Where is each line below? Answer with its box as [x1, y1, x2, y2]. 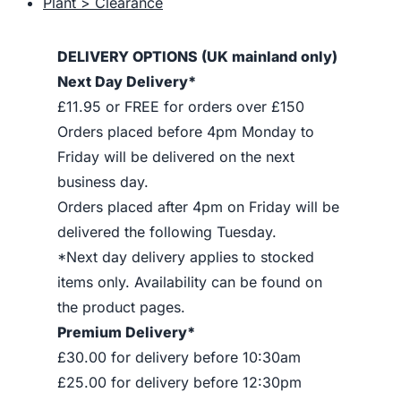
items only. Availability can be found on [57, 273, 322, 292]
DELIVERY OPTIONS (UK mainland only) [57, 47, 337, 66]
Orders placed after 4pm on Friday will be [57, 198, 339, 217]
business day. [57, 173, 149, 192]
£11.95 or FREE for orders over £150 [57, 98, 304, 116]
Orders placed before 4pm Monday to [57, 123, 314, 141]
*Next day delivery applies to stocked [57, 248, 314, 267]
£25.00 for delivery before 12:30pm [57, 373, 302, 392]
